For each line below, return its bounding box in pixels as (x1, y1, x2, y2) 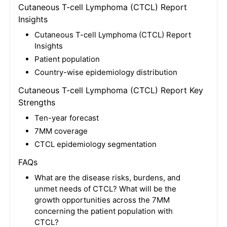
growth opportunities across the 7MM (34, 195, 170, 205)
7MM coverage (34, 126, 88, 136)
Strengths (18, 97, 55, 107)
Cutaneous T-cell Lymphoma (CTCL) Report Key (18, 85, 203, 95)
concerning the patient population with (34, 206, 173, 216)
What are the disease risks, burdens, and (34, 173, 180, 182)
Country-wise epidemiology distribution (34, 67, 177, 77)
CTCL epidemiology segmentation (34, 139, 157, 149)
